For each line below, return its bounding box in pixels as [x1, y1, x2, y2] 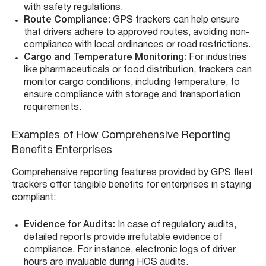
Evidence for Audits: [24, 221, 115, 230]
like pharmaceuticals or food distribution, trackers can [24, 66, 252, 75]
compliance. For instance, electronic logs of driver [24, 246, 236, 255]
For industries [186, 53, 247, 62]
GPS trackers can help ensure [110, 16, 239, 25]
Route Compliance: [24, 16, 110, 25]
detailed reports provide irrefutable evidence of [24, 233, 223, 242]
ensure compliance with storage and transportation [24, 91, 240, 100]
